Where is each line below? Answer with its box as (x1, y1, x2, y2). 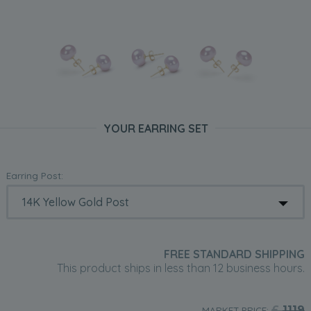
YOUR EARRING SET (103, 121, 208, 136)
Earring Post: (6, 170, 64, 182)
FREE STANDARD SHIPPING (163, 247, 305, 262)
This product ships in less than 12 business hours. (56, 261, 305, 276)
